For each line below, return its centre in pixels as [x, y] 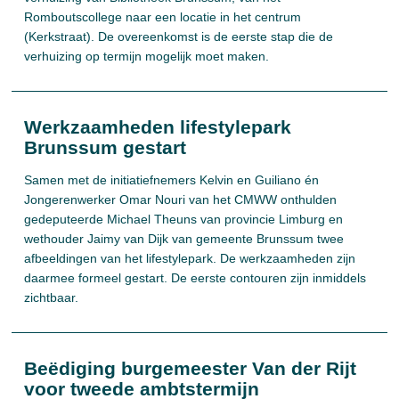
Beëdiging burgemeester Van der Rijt [191, 368]
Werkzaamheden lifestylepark [158, 127]
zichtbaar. [52, 297]
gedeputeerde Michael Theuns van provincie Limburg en [184, 219]
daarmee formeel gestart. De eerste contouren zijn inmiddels [195, 278]
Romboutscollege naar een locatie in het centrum [163, 17]
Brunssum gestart [106, 147]
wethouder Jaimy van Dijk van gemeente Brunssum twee [184, 239]
